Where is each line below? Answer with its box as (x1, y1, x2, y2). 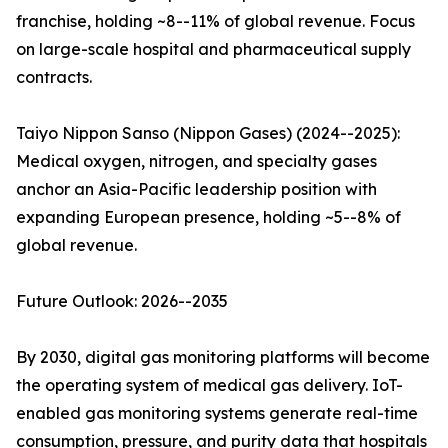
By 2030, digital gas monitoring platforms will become (16, 347, 430, 368)
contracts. (16, 67, 92, 88)
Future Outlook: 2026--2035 (16, 291, 228, 312)
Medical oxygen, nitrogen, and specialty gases (16, 151, 377, 172)
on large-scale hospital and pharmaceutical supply (16, 39, 411, 60)
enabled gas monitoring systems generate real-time (16, 403, 418, 424)
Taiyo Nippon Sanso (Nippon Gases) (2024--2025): (16, 123, 400, 144)
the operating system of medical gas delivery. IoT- (16, 375, 403, 396)
